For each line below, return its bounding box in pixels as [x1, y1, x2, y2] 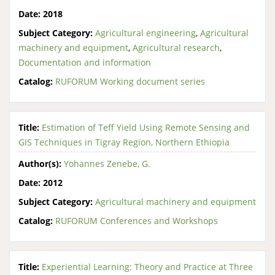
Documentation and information [18, 56, 151, 68]
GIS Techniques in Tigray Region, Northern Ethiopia [18, 136, 230, 148]
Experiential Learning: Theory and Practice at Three [42, 261, 253, 273]
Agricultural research [133, 41, 220, 53]
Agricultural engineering [95, 26, 196, 39]
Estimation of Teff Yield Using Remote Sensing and [42, 121, 250, 133]
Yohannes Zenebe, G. [64, 158, 150, 169]
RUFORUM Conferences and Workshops [55, 215, 218, 227]
